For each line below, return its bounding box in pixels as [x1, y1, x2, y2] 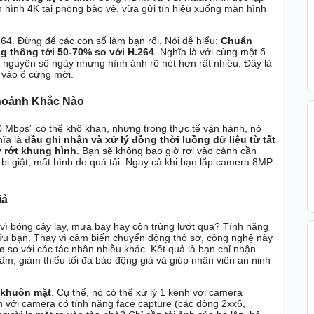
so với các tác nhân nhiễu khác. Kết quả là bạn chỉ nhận [5, 243, 256, 255]
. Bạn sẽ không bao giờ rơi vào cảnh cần [76, 144, 257, 156]
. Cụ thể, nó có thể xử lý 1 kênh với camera [51, 287, 243, 299]
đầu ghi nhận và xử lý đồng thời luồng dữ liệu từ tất [25, 133, 275, 145]
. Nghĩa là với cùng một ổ [154, 46, 266, 58]
